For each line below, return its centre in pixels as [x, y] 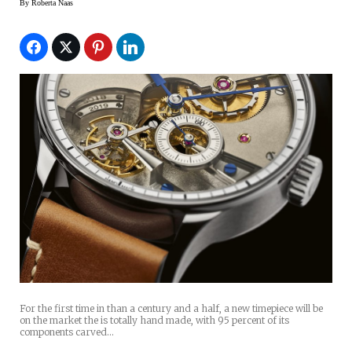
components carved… [67, 332]
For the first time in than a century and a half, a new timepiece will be [171, 308]
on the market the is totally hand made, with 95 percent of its [154, 320]
